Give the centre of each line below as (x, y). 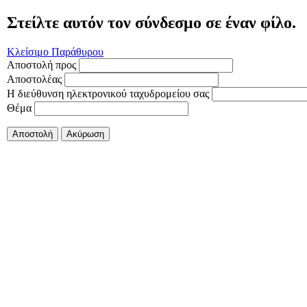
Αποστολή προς (41, 64)
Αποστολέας (34, 79)
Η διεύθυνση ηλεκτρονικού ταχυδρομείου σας (108, 93)
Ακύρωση (85, 134)
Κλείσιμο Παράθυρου (55, 51)
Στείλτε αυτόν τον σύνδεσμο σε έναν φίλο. (151, 22)
